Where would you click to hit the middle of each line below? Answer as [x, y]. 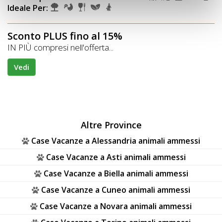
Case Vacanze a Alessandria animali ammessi [116, 140]
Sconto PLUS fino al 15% [65, 36]
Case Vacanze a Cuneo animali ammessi [116, 190]
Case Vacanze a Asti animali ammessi [116, 157]
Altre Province [111, 125]
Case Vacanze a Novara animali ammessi [116, 206]
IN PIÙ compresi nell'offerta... [60, 47]
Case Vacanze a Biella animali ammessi [116, 173]
